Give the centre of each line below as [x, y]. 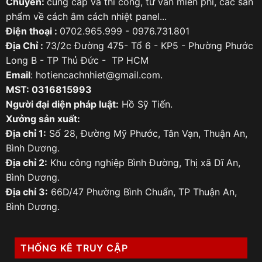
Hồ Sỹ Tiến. [145, 104]
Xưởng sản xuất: [43, 118]
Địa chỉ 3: [27, 192]
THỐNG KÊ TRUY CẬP [74, 248]
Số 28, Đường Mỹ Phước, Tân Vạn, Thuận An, [146, 133]
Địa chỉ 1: [26, 133]
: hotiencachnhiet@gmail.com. [96, 75]
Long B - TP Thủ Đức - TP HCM [77, 60]
